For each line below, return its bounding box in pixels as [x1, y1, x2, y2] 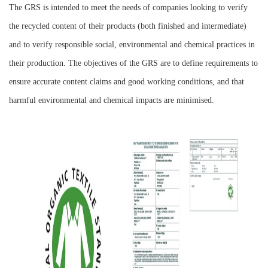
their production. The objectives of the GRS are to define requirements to [9, 59, 258, 68]
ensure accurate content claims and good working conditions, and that [9, 77, 244, 86]
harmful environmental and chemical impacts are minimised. [9, 96, 214, 105]
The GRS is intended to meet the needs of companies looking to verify [9, 3, 248, 12]
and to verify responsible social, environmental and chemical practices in [9, 40, 255, 49]
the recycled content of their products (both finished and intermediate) [9, 22, 246, 31]
